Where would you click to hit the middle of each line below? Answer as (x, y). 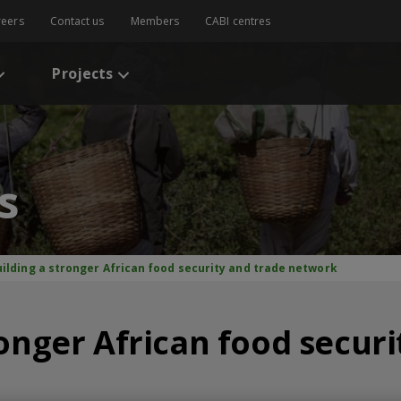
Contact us (77, 21)
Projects (83, 73)
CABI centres (238, 21)
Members (155, 21)
